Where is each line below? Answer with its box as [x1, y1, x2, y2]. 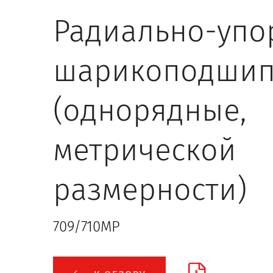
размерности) [53, 171, 247, 208]
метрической [53, 132, 236, 168]
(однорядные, [53, 92, 246, 129]
